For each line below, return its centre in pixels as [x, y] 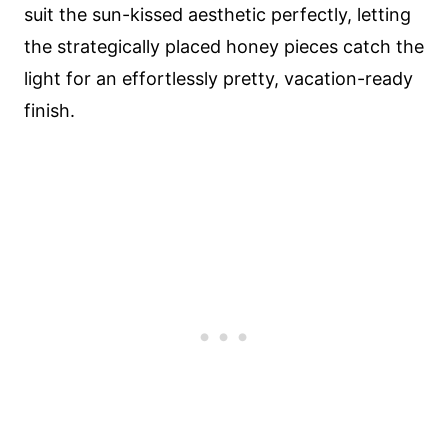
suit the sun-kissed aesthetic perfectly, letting [217, 14]
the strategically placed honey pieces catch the [224, 46]
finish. [49, 110]
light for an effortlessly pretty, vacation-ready [218, 78]
